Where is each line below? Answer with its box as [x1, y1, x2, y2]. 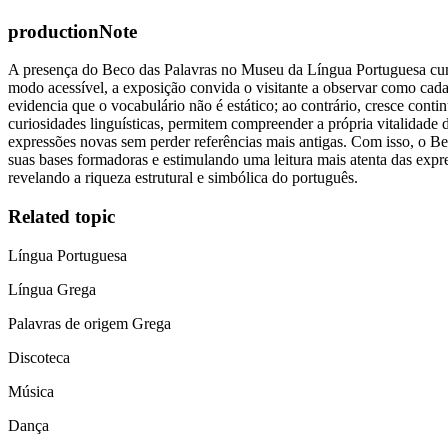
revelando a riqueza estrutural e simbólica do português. [8, 169, 358, 187]
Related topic [8, 206, 115, 228]
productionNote [8, 20, 137, 42]
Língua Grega [8, 280, 96, 298]
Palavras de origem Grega [8, 314, 171, 332]
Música [8, 382, 54, 400]
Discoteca [8, 348, 70, 366]
